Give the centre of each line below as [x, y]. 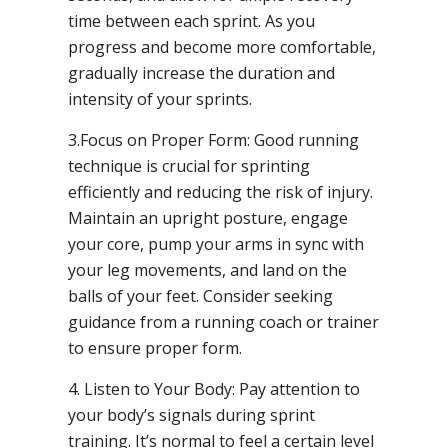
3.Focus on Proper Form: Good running [213, 139]
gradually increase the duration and [201, 72]
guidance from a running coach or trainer [223, 321]
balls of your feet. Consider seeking [200, 295]
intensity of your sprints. [160, 98]
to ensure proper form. [155, 347]
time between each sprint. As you [191, 20]
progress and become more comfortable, [222, 46]
